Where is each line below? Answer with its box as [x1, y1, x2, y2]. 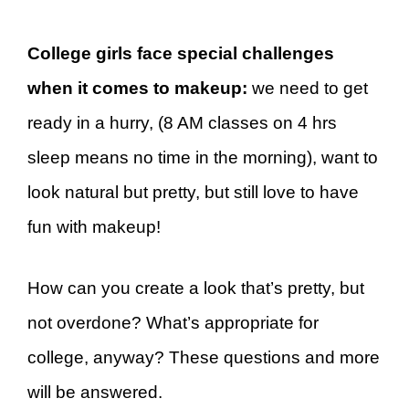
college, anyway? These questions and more [27, 347, 380, 367]
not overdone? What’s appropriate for [27, 312, 319, 332]
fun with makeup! [27, 217, 161, 237]
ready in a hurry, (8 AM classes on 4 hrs [27, 113, 337, 133]
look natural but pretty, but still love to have [27, 183, 359, 203]
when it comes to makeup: [27, 79, 247, 99]
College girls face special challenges [27, 44, 334, 64]
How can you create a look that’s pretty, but [27, 278, 364, 298]
